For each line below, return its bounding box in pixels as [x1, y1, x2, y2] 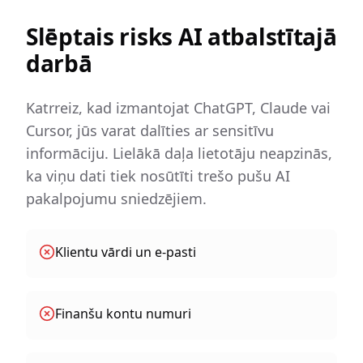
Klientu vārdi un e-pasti [55, 243, 196, 261]
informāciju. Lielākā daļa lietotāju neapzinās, [26, 143, 332, 163]
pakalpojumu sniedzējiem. [26, 189, 207, 208]
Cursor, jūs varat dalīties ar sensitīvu [26, 121, 274, 140]
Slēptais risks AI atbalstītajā [26, 21, 337, 52]
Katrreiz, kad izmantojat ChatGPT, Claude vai [26, 98, 331, 117]
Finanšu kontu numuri [55, 305, 191, 322]
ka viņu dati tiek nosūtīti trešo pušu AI [26, 166, 290, 186]
